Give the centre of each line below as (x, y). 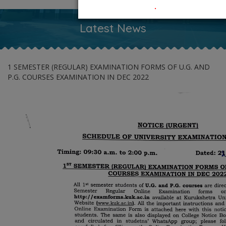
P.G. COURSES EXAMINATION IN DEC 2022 (78, 77)
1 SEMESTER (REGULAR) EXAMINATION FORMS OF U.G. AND (109, 67)
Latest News (113, 28)
